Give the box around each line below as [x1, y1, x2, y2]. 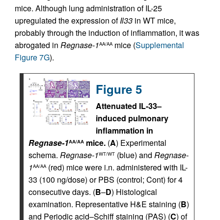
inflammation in [96, 125, 153, 137]
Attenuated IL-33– [96, 100, 162, 112]
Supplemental [136, 39, 184, 51]
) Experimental [116, 137, 166, 149]
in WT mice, [133, 15, 176, 27]
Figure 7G [15, 52, 50, 63]
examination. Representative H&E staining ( [28, 198, 181, 210]
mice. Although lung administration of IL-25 [15, 2, 162, 14]
